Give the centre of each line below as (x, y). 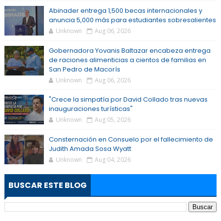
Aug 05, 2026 (112, 120)
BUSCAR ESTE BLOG (47, 185)
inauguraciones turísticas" (91, 109)
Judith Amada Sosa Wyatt (90, 149)
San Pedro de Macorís (84, 69)
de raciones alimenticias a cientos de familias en (127, 60)
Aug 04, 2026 (112, 160)
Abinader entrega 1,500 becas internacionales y (125, 11)
